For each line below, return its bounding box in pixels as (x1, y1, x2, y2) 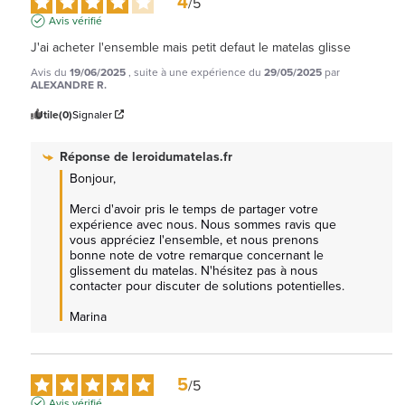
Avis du (31, 63, 70, 80)
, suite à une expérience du (128, 63, 264, 80)
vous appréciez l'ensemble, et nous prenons (70, 230, 319, 250)
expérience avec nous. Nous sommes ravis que (70, 214, 336, 234)
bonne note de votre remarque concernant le (70, 245, 324, 265)
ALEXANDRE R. (31, 76, 107, 93)
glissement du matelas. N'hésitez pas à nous (70, 260, 318, 280)
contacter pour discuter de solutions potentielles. (70, 276, 348, 296)
